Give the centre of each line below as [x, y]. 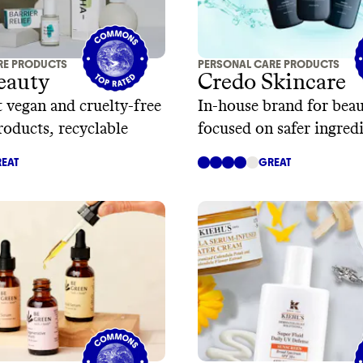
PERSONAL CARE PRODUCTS [269, 65]
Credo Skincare [272, 83]
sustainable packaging [273, 152]
